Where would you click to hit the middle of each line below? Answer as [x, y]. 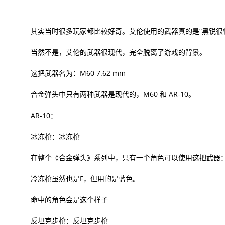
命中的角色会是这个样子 [69, 199]
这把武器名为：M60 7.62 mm [78, 73]
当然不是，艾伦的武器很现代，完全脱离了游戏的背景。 [118, 52]
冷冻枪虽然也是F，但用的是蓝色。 [85, 178]
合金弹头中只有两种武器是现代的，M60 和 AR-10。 [113, 94]
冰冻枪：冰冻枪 [55, 136]
